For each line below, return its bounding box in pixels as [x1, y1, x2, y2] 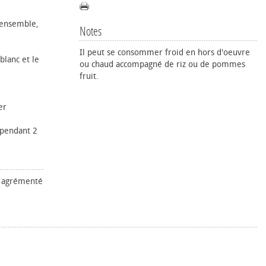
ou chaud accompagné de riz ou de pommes [80, 59, 245, 69]
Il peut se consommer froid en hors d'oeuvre [80, 47, 250, 58]
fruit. [80, 71, 99, 81]
